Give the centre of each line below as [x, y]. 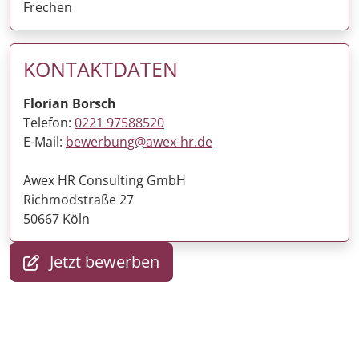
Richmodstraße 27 [79, 200]
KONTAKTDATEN [101, 69]
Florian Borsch [70, 104]
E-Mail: [44, 142]
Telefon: [49, 123]
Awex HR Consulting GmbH [105, 181]
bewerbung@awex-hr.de [139, 142]
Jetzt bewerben [103, 262]
